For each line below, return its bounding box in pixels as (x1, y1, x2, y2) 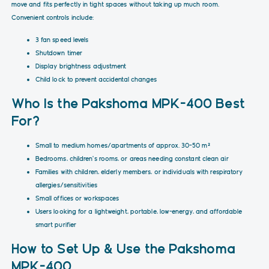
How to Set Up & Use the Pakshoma (11, 240, 235, 256)
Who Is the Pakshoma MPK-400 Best (11, 95, 245, 111)
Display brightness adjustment (35, 61, 127, 70)
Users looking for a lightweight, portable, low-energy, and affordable (35, 207, 243, 215)
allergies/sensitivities (35, 180, 97, 189)
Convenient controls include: (11, 13, 94, 21)
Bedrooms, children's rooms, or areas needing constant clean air (35, 154, 229, 162)
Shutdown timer (35, 48, 83, 56)
